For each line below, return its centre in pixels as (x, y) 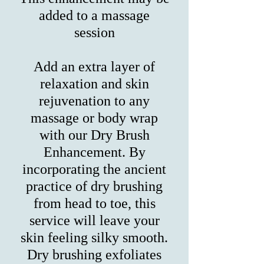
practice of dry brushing (94, 186)
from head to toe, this (94, 203)
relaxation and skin (94, 84)
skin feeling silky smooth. (94, 237)
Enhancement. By (94, 152)
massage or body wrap (94, 118)
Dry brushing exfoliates (94, 255)
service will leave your (94, 220)
